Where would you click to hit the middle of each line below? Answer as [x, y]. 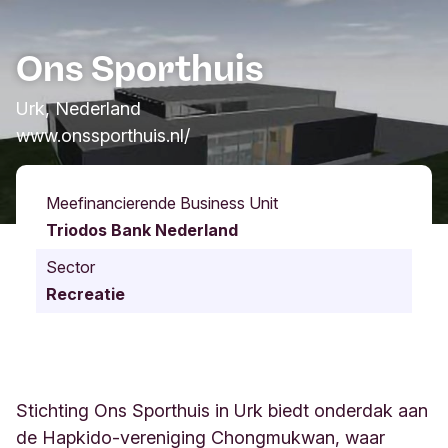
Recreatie [85, 294]
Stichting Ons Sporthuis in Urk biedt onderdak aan [222, 411]
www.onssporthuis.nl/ [103, 136]
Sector [70, 267]
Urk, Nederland [78, 109]
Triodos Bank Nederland [142, 230]
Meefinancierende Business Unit [162, 203]
